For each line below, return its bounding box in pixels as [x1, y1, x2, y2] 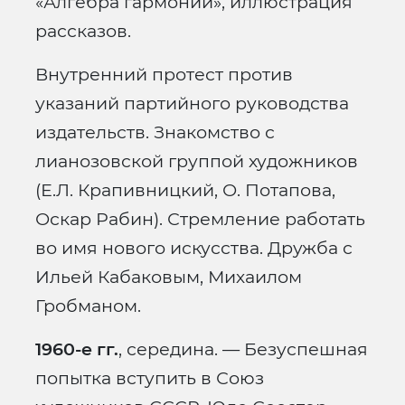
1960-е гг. [35, 338, 118, 361]
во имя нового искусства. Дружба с [35, 237, 353, 259]
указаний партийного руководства [35, 92, 349, 115]
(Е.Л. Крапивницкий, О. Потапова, [35, 179, 335, 202]
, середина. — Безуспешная [118, 338, 368, 361]
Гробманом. [35, 295, 141, 317]
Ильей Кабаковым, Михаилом [35, 266, 302, 288]
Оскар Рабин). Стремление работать [35, 208, 365, 231]
